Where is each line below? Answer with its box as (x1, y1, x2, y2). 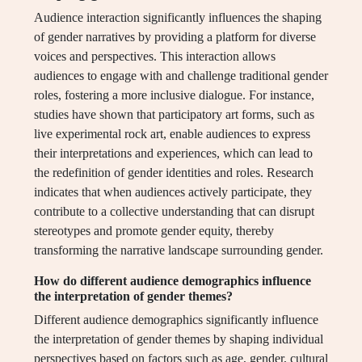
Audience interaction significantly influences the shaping (34, 11, 322, 25)
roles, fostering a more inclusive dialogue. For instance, (34, 88, 314, 103)
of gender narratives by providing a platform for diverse (34, 30, 316, 44)
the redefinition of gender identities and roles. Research (34, 166, 314, 180)
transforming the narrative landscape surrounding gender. (34, 243, 323, 258)
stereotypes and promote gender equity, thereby (34, 224, 274, 238)
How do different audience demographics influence (34, 274, 311, 288)
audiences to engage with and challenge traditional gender (34, 69, 328, 83)
